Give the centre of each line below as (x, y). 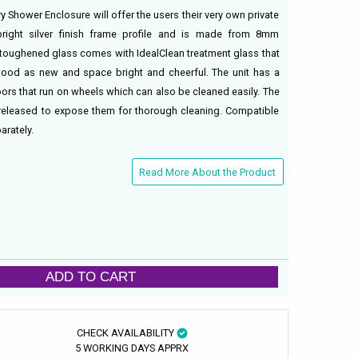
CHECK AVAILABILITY (126, 332)
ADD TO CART (91, 277)
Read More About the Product (208, 172)
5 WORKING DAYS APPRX (132, 348)
